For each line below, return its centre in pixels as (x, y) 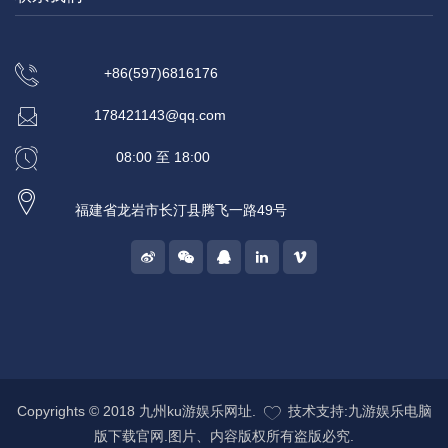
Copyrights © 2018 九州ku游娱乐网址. (136, 411)
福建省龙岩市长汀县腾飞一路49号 (181, 210)
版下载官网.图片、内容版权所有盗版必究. (224, 436)
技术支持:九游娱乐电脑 (359, 411)
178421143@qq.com (160, 115)
